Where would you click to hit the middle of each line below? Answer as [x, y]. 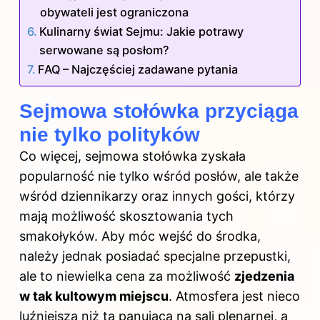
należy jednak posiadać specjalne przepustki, [155, 256]
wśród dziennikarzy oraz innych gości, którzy [157, 196]
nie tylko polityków [110, 135]
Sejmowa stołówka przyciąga [159, 111]
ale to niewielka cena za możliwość [127, 276]
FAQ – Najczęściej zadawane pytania [138, 70]
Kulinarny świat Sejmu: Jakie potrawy [142, 32]
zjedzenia [264, 276]
